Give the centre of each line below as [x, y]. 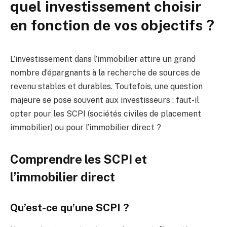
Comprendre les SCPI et [79, 159]
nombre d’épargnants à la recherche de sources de [105, 72]
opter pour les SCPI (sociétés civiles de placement [106, 113]
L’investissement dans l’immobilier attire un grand [103, 59]
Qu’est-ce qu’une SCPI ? [70, 207]
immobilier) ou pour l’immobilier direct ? [86, 127]
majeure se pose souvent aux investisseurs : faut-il [105, 100]
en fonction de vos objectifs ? [112, 25]
